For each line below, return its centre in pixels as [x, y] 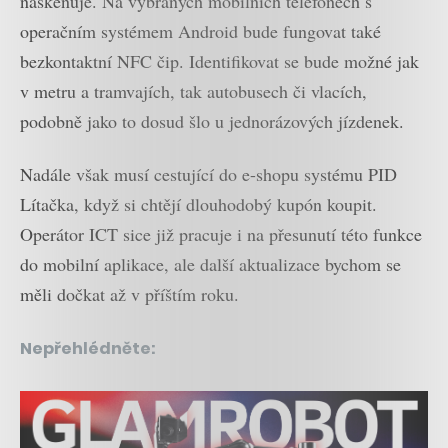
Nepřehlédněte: [88, 348]
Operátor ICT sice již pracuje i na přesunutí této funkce [221, 233]
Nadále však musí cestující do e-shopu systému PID [208, 173]
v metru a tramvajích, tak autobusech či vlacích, [193, 91]
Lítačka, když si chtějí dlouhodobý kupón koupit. [198, 203]
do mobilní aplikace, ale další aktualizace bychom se [210, 263]
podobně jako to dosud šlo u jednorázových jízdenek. [212, 121]
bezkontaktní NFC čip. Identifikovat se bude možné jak [219, 61]
